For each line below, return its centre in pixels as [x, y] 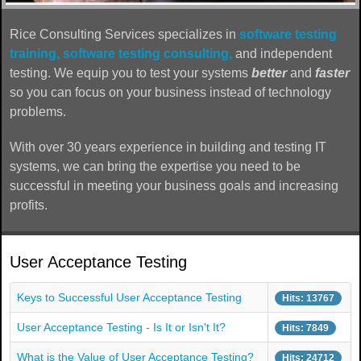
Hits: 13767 [308, 299]
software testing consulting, [147, 53]
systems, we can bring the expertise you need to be [155, 166]
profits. [29, 205]
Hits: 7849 [305, 328]
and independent [282, 53]
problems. [38, 111]
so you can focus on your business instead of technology [170, 92]
